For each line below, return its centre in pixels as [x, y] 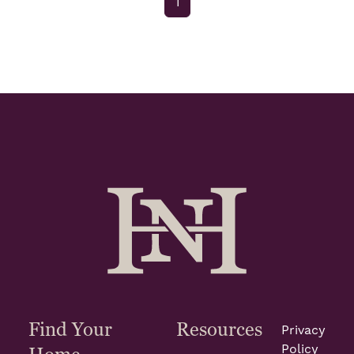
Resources [219, 330]
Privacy [303, 331]
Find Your [70, 330]
